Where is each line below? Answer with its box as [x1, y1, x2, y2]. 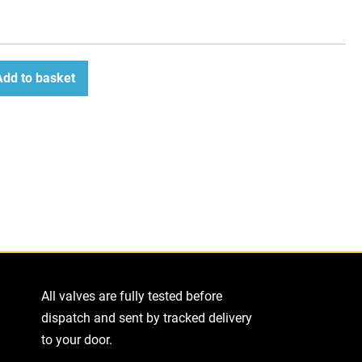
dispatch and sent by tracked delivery [40, 309, 252, 326]
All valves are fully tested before [40, 288, 222, 304]
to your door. [40, 331, 112, 347]
